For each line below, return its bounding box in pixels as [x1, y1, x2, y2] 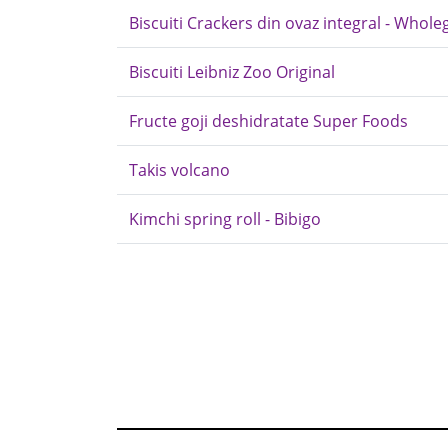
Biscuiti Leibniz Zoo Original [129, 61, 335, 83]
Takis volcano [129, 159, 230, 181]
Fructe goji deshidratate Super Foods [129, 110, 408, 132]
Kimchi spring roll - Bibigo [129, 208, 321, 230]
